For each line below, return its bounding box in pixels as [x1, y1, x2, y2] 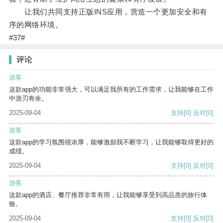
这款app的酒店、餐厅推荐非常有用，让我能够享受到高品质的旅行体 [9, 191, 207, 199]
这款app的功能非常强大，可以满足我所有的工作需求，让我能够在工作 [9, 86, 214, 94]
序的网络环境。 [8, 20, 63, 29]
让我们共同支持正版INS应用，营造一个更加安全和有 [8, 7, 208, 16]
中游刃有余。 [9, 95, 48, 103]
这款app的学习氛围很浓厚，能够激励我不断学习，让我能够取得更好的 [9, 138, 214, 146]
